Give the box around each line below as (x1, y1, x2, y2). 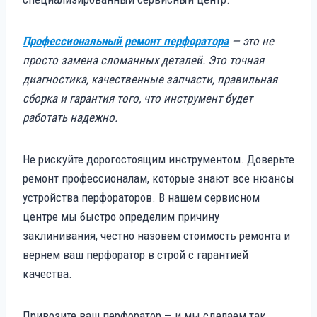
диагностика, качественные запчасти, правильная (23, 71, 277, 86)
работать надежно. (23, 110, 117, 125)
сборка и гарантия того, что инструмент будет (23, 91, 253, 105)
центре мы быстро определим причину (23, 209, 219, 224)
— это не (229, 33, 274, 48)
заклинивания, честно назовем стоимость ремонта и (23, 228, 290, 243)
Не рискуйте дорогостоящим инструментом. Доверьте (23, 151, 294, 166)
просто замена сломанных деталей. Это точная (23, 52, 264, 67)
